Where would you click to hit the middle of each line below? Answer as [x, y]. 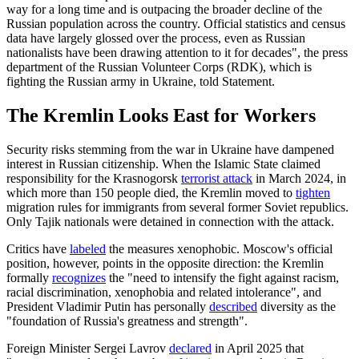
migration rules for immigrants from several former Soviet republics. [177, 207]
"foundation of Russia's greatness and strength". [127, 321]
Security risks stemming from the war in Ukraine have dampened [170, 149]
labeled [88, 248]
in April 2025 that [258, 348]
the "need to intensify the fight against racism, [222, 277]
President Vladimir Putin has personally [108, 306]
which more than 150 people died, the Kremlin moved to [151, 192]
